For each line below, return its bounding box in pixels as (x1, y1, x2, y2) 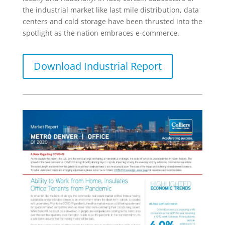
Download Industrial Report (33, 59, 162, 73)
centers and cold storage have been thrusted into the (22, 16, 202, 26)
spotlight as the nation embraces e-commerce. (22, 28, 179, 38)
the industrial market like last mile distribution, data (22, 5, 199, 15)
